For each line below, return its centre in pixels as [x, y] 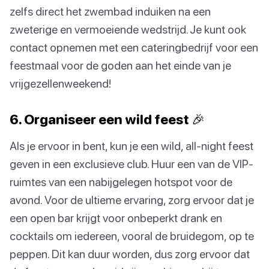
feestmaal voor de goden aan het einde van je [120, 65]
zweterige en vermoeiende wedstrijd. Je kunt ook [128, 29]
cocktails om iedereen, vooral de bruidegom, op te [132, 236]
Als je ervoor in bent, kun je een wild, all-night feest [131, 146]
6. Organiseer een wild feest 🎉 [107, 119]
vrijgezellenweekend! [60, 83]
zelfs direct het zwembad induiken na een [110, 11]
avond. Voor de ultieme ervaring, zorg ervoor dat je [132, 200]
